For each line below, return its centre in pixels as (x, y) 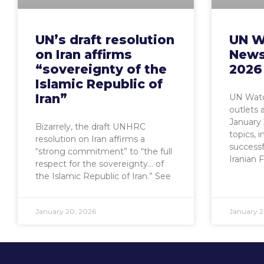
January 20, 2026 (66, 212)
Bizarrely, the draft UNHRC (90, 127)
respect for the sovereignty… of (100, 164)
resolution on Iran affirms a (90, 139)
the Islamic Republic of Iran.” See (103, 176)
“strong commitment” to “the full (104, 152)
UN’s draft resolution (105, 40)
